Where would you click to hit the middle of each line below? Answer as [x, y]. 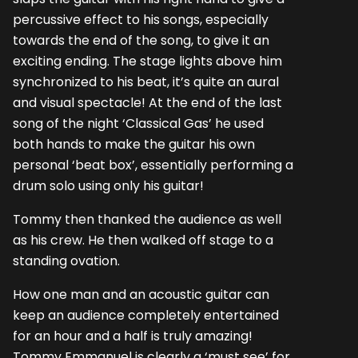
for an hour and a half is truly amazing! [133, 336]
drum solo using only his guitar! [108, 185]
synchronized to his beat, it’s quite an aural [146, 82]
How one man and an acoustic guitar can [141, 295]
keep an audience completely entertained [146, 316]
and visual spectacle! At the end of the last [147, 102]
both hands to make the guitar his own [134, 144]
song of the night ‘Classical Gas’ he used [138, 123]
